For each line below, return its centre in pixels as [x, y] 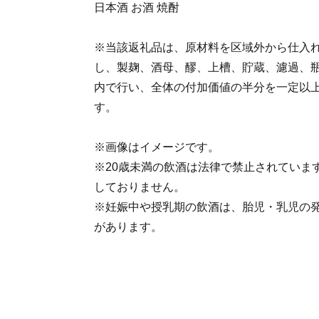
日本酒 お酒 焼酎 [137, 7]
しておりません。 [140, 187]
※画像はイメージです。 [157, 147]
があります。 [128, 227]
